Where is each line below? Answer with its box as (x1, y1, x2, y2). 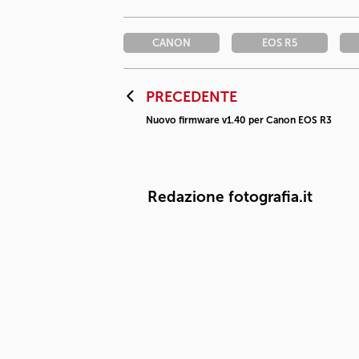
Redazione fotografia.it (147, 187, 313, 206)
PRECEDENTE (146, 87, 237, 106)
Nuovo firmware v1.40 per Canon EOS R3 (146, 114, 332, 126)
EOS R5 (262, 36, 297, 49)
